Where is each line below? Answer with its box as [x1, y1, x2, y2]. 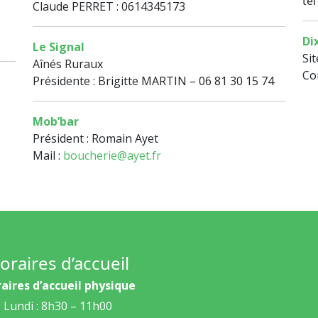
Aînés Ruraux [33, 56, 103, 72]
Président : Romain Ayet [33, 131, 158, 147]
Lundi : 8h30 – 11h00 [4, 298, 112, 314]
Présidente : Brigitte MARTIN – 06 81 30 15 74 [33, 73, 274, 89]
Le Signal [33, 39, 84, 55]
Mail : [33, 148, 63, 164]
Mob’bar [33, 114, 79, 130]
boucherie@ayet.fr [63, 148, 161, 164]
